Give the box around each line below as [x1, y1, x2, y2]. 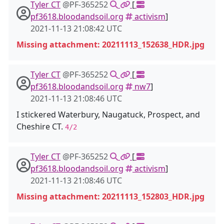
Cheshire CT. [16, 121, 65, 132]
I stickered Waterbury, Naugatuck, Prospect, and [16, 109, 200, 120]
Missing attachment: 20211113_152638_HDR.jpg [16, 39, 204, 50]
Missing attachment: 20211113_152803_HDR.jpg [16, 191, 204, 202]
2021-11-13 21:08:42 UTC [30, 23, 122, 34]
